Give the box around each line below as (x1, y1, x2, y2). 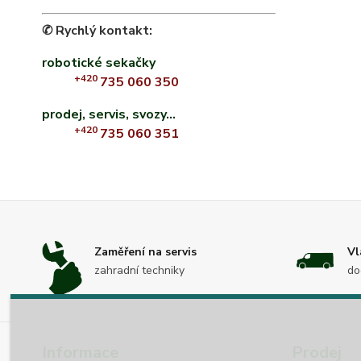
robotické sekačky (42, 54, 156, 72)
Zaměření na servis (94, 243, 197, 259)
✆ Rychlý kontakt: (42, 22, 152, 39)
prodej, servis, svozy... (42, 106, 176, 123)
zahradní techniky (94, 262, 185, 278)
